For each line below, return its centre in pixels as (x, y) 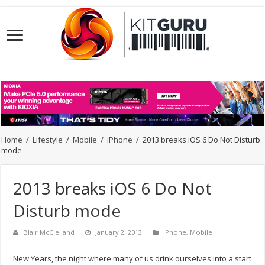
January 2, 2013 (119, 232)
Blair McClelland (49, 232)
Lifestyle (48, 140)
